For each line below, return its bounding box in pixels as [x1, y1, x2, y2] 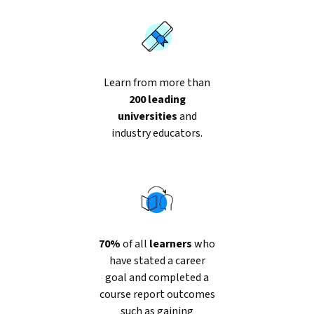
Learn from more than [104, 75, 210, 90]
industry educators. [111, 125, 203, 141]
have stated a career [109, 253, 205, 268]
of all [121, 236, 149, 252]
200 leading [128, 92, 186, 107]
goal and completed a [105, 270, 209, 285]
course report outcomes [99, 287, 215, 302]
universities [117, 109, 177, 124]
